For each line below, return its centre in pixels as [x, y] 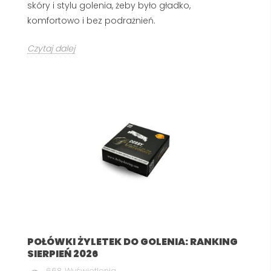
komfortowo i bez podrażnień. [91, 20]
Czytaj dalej [51, 48]
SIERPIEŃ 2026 [63, 253]
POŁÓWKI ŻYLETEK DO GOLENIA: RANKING [132, 241]
